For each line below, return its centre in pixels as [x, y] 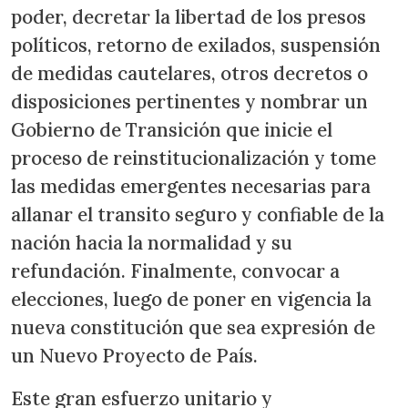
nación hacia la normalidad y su [152, 243]
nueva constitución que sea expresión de [193, 328]
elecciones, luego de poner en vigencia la [191, 300]
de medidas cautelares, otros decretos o [189, 74]
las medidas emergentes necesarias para [191, 187]
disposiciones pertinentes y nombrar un [189, 102]
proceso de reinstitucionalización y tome [194, 158]
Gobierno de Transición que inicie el [172, 130]
